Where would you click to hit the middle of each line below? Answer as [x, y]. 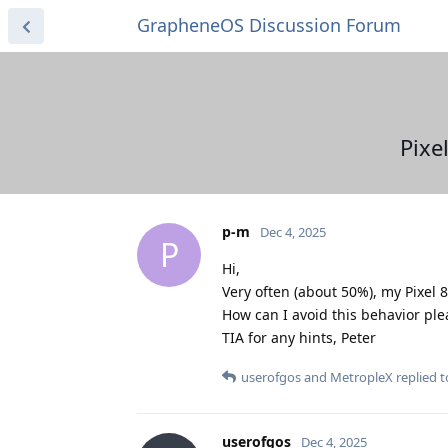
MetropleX [361, 376]
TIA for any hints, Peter [299, 337]
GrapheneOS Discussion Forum [269, 25]
